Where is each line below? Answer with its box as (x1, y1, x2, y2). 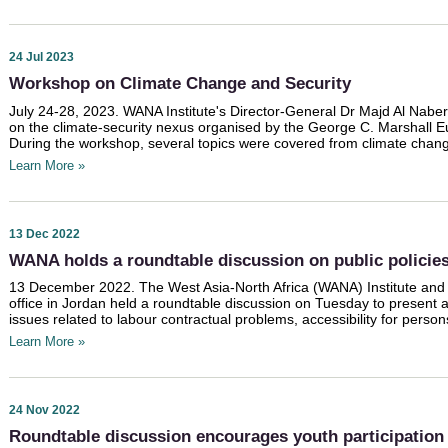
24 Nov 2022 (9, 403, 80, 418)
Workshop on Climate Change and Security (9, 74, 351, 94)
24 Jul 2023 (9, 50, 74, 65)
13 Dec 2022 (9, 226, 80, 241)
